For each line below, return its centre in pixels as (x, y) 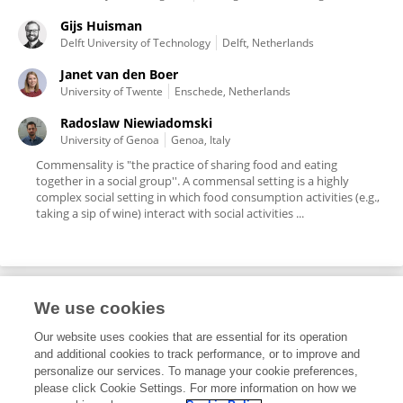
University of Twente (112, 91)
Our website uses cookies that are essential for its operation (191, 337)
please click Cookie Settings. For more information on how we (196, 388)
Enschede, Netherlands (233, 91)
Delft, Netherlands (268, 43)
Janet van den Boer (119, 74)
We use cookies (100, 308)
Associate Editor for (84, 370)
